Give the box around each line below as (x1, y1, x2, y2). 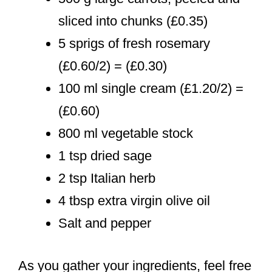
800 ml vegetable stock (58, 125, 193, 141)
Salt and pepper (58, 215, 151, 231)
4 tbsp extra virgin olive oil (58, 192, 210, 208)
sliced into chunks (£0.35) (58, 13, 208, 29)
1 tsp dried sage (58, 148, 152, 163)
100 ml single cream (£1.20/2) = (58, 80, 243, 96)
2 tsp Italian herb (58, 170, 155, 186)
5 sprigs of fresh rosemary (58, 35, 210, 51)
